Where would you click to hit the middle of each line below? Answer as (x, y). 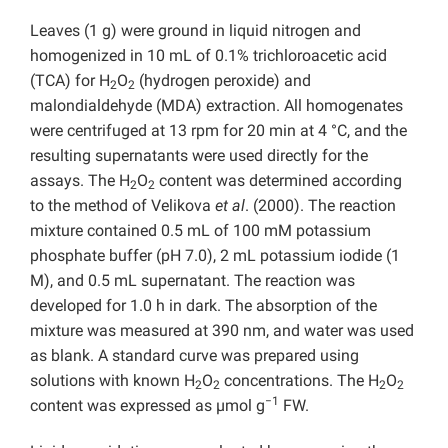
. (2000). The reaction (320, 206)
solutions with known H (112, 381)
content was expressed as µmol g (147, 406)
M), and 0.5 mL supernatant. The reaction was (192, 281)
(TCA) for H (70, 81)
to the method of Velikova (122, 206)
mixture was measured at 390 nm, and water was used (222, 331)
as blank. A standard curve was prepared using (194, 356)
